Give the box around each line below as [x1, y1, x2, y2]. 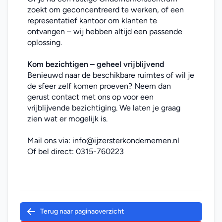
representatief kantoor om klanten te [27, 16, 157, 25]
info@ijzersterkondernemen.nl [72, 136, 179, 145]
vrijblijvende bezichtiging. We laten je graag [27, 103, 180, 112]
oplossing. [27, 38, 62, 47]
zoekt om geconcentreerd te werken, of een [27, 5, 184, 14]
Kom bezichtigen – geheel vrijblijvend [27, 59, 164, 69]
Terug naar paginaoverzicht [40, 207, 124, 216]
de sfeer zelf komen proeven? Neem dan [27, 81, 171, 91]
